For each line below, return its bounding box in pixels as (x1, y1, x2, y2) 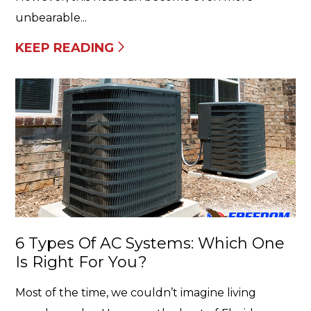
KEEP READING (15, 40, 114, 56)
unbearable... (15, 11, 87, 24)
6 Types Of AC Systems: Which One (15, 234, 285, 253)
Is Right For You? (15, 253, 147, 271)
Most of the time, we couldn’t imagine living (15, 286, 256, 299)
